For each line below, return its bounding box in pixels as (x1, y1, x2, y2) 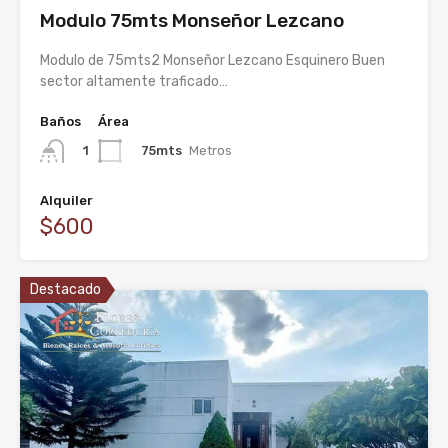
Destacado (30, 281, 101, 299)
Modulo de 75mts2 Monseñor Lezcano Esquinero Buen (40, 52, 385, 70)
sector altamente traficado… (40, 73, 228, 91)
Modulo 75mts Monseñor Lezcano (40, 9, 344, 33)
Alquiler (40, 193, 93, 209)
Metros (189, 142, 232, 158)
